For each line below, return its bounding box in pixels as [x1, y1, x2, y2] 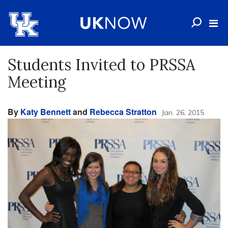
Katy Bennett [20, 106, 71, 118]
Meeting [8, 72, 66, 92]
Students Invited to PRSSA [8, 55, 195, 74]
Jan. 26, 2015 [161, 108, 204, 117]
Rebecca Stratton [90, 106, 157, 118]
